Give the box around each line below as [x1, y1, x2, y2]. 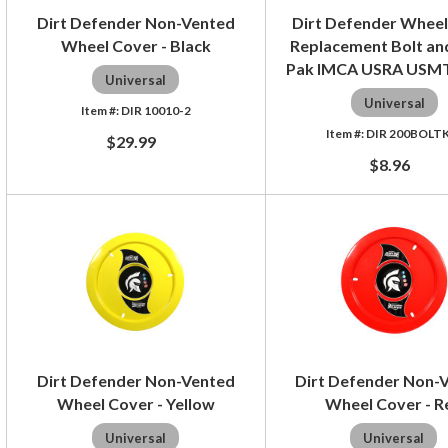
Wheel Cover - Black [60, 35, 211, 55]
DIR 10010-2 [120, 102, 191, 118]
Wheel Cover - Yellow [56, 393, 215, 413]
